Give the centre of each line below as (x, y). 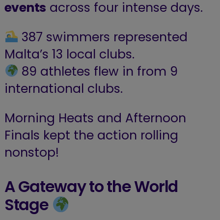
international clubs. (63, 88)
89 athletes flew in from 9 (98, 71)
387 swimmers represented (103, 37)
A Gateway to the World (91, 187)
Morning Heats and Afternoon (95, 118)
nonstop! (31, 152)
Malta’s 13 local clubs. (69, 54)
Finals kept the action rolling (91, 135)
